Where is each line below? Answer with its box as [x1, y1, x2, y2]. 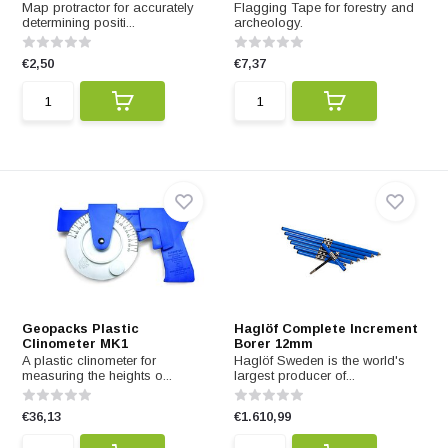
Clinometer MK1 [22, 336, 129, 351]
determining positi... [22, 15, 136, 30]
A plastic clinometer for [22, 353, 157, 368]
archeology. [234, 15, 303, 30]
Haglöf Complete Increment [234, 321, 418, 336]
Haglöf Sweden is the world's [234, 353, 405, 368]
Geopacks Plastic [22, 321, 140, 336]
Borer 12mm [234, 336, 313, 351]
